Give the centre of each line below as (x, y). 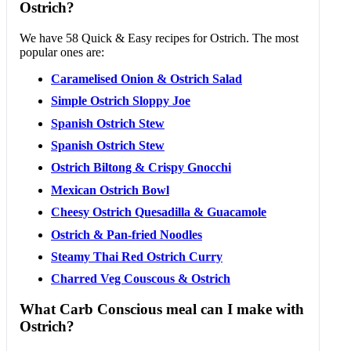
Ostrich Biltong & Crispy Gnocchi (141, 168)
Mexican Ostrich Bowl (110, 190)
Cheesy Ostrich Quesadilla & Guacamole (159, 212)
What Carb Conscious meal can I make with (162, 309)
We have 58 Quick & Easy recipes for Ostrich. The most (159, 38)
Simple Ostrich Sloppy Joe (121, 101)
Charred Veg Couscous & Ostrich (141, 279)
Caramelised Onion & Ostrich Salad (147, 78)
